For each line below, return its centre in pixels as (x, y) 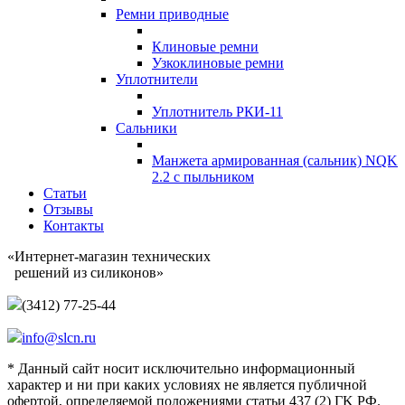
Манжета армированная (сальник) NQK (275, 160)
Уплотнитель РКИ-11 (217, 111)
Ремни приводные (172, 14)
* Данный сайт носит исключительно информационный (181, 368)
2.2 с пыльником (203, 176)
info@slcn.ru (59, 337)
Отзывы (68, 209)
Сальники (146, 127)
